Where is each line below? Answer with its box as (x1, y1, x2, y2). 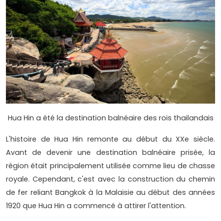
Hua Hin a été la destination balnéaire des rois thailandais (7, 113, 214, 123)
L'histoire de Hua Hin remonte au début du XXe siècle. (6, 134, 215, 145)
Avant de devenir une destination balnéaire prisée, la (6, 147, 215, 158)
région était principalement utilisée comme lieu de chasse (6, 161, 215, 171)
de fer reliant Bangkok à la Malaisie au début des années (6, 187, 215, 198)
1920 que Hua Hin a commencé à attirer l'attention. (6, 201, 186, 211)
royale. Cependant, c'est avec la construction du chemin (6, 174, 215, 184)
